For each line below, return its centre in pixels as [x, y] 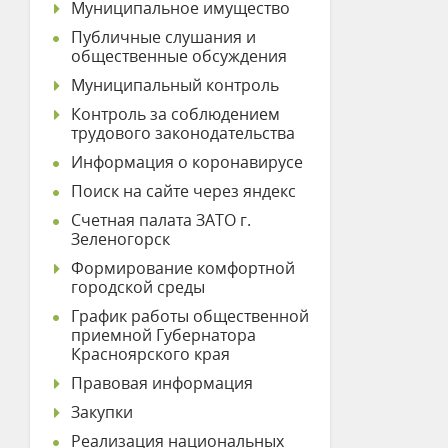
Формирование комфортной [183, 268]
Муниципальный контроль [175, 85]
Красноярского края [150, 354]
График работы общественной [190, 316]
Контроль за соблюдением [175, 114]
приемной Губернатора [163, 335]
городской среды [138, 287]
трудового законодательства [183, 133]
